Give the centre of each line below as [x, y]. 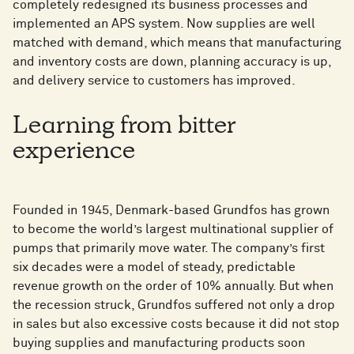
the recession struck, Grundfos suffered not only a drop [174, 305]
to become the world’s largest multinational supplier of [173, 230]
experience [74, 154]
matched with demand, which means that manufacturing [177, 43]
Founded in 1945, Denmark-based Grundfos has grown [171, 211]
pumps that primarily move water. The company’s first [169, 249]
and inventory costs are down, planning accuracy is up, [172, 62]
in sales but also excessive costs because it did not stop [176, 324]
